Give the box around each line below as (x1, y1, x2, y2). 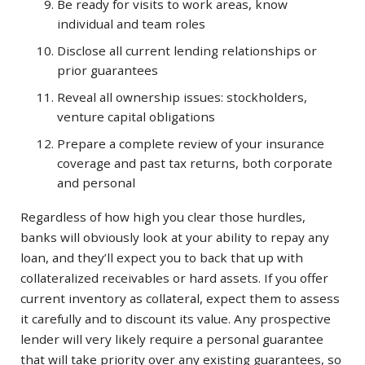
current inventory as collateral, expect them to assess (20, 290, 340, 307)
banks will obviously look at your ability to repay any (20, 229, 329, 246)
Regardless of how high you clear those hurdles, (20, 209, 306, 226)
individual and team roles (57, 15, 205, 32)
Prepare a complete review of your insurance (57, 135, 324, 152)
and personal (57, 174, 135, 191)
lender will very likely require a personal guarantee (20, 331, 323, 348)
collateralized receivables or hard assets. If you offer (20, 270, 328, 287)
